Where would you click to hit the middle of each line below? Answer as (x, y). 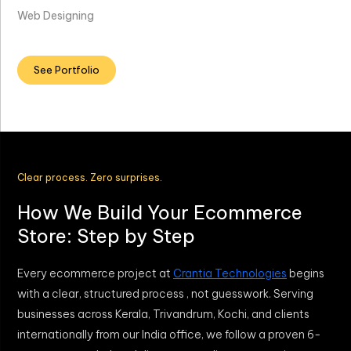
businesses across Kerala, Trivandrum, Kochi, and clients (163, 314)
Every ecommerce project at (95, 273)
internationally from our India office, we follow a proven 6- (169, 334)
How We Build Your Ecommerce (160, 212)
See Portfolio (67, 69)
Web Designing (56, 15)
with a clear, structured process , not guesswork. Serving (165, 293)
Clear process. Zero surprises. (90, 177)
